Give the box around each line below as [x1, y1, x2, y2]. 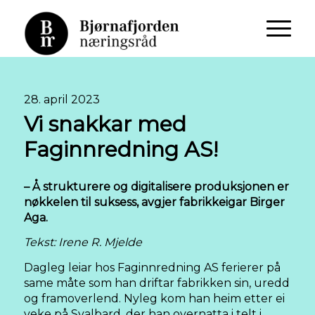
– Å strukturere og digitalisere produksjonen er [24, 179, 289, 193]
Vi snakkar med [24, 111, 186, 137]
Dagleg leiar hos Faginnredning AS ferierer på [24, 260, 281, 274]
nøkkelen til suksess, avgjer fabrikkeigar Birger [24, 195, 285, 209]
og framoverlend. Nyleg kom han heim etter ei [24, 291, 285, 305]
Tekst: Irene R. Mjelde [24, 236, 142, 250]
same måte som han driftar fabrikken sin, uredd [24, 276, 290, 290]
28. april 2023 [24, 93, 100, 106]
